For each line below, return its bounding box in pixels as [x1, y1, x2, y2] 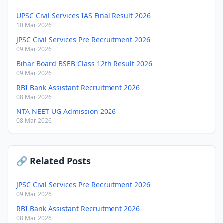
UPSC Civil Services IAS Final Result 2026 [16, 11, 151, 20]
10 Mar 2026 [16, 21, 52, 29]
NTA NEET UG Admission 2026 [16, 107, 116, 116]
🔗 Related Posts [16, 155, 91, 167]
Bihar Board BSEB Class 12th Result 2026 [16, 59, 152, 68]
